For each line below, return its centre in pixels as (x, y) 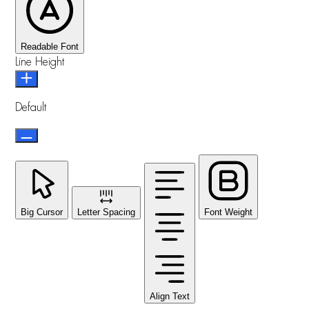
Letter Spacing (106, 212)
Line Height (40, 62)
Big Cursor (42, 212)
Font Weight (228, 212)
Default (31, 107)
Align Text (170, 296)
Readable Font (50, 46)
